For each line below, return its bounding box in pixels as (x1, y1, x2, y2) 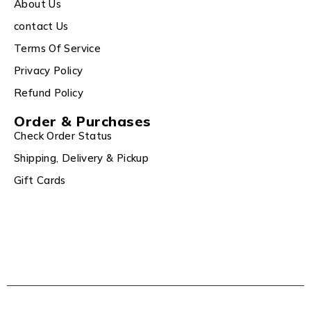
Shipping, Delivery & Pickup (14, 151, 149, 165)
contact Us (14, 19, 69, 33)
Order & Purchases (14, 112, 151, 130)
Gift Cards (14, 173, 66, 187)
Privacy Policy (14, 63, 83, 77)
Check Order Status (14, 128, 112, 142)
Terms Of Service (14, 41, 101, 55)
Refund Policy (14, 85, 83, 99)
